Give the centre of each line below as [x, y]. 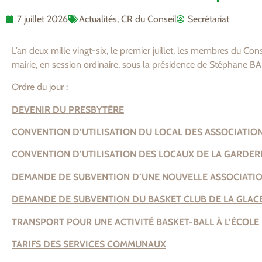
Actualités [98, 19]
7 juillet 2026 [42, 19]
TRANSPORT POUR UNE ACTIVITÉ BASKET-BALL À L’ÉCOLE [135, 222]
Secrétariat [208, 19]
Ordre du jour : [40, 87]
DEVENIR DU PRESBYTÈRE [68, 109]
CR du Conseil [149, 19]
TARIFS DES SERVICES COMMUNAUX [89, 244]
